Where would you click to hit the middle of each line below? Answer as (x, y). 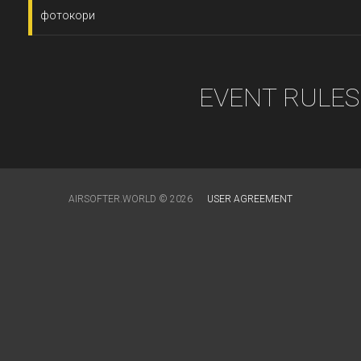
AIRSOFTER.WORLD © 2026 (132, 199)
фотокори (68, 15)
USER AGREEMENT (250, 199)
